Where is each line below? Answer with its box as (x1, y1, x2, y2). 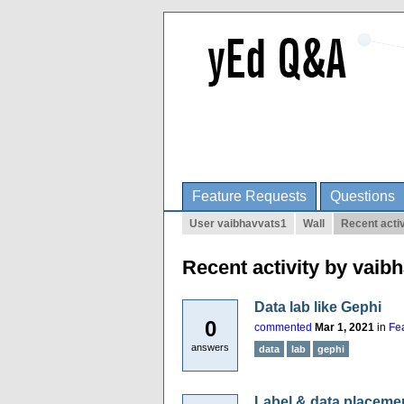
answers (191, 342, 229, 353)
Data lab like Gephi (254, 299, 381, 315)
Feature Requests (192, 188, 307, 204)
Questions (330, 188, 395, 204)
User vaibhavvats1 (189, 217, 287, 230)
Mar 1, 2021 (315, 321, 374, 334)
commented (254, 321, 312, 334)
